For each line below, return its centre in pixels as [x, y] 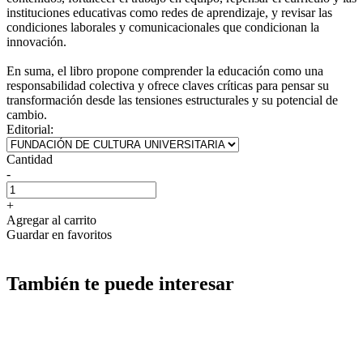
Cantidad [30, 159]
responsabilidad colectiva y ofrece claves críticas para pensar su [168, 85]
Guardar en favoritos [59, 234]
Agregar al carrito [51, 220]
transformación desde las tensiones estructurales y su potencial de [172, 100]
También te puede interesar [120, 283]
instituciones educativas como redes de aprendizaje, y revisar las [169, 12]
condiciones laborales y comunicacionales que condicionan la [163, 27]
